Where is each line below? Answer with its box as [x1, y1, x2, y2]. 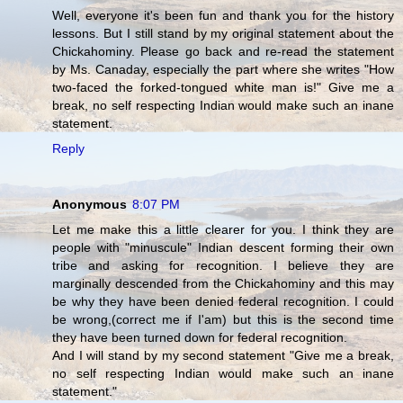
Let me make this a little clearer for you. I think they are [52, 222, 394, 237]
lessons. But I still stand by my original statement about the [52, 26, 394, 41]
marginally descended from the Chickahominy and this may [52, 276, 394, 291]
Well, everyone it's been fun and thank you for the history [52, 8, 394, 23]
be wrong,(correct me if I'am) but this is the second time [52, 312, 394, 327]
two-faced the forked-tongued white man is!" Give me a [52, 80, 394, 95]
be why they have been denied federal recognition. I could [52, 294, 394, 309]
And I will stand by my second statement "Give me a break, [52, 348, 394, 363]
